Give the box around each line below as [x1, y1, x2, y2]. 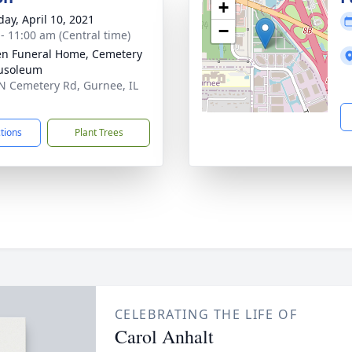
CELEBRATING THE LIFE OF [114, 306, 298, 323]
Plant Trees [74, 126, 123, 139]
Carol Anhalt [114, 324, 214, 349]
